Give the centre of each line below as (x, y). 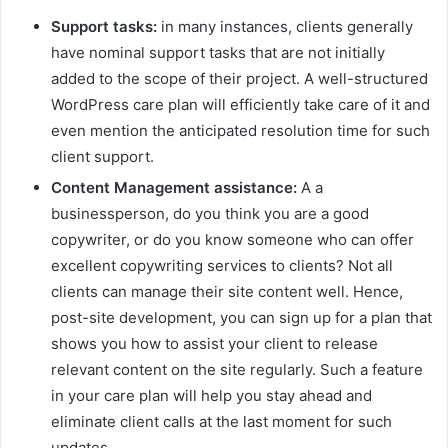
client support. (102, 156)
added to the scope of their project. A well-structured (239, 78)
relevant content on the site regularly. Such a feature (237, 369)
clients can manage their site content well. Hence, (227, 291)
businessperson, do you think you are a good (210, 213)
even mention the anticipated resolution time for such (240, 130)
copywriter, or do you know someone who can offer (232, 239)
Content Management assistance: (174, 187)
